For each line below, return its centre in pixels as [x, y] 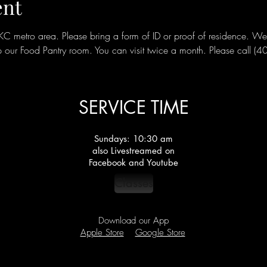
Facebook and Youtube [133, 162]
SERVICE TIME [133, 107]
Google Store [160, 232]
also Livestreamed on [133, 150]
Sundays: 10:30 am [133, 139]
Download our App [133, 221]
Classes [133, 183]
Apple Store [102, 232]
